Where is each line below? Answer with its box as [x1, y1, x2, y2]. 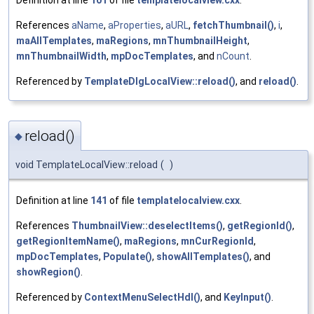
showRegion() [16, 266, 81, 278]
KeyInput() [224, 291, 271, 303]
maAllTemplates [16, 35, 92, 47]
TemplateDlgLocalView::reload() [84, 76, 235, 88]
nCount [217, 50, 250, 62]
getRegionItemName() [16, 235, 120, 247]
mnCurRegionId [181, 235, 254, 247]
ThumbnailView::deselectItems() [71, 219, 223, 231]
